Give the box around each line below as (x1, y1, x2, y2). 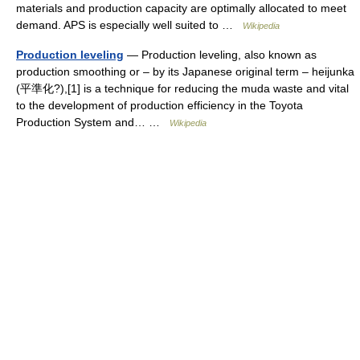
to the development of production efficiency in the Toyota (16, 99, 303, 112)
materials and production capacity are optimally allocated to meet (16, 2, 346, 14)
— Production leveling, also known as (124, 48, 317, 61)
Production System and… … (16, 116, 170, 129)
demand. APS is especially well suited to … (16, 18, 243, 31)
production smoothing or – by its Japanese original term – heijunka (16, 65, 354, 78)
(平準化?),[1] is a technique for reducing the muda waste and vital (16, 82, 349, 95)
